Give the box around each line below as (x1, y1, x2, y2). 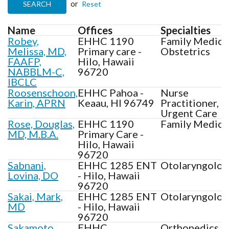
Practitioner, (161, 96, 219, 109)
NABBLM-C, (8, 65, 64, 78)
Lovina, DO (8, 169, 58, 181)
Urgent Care (161, 106, 217, 119)
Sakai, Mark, (8, 190, 63, 202)
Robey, (8, 34, 39, 47)
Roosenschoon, (8, 86, 78, 99)
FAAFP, (8, 55, 41, 67)
